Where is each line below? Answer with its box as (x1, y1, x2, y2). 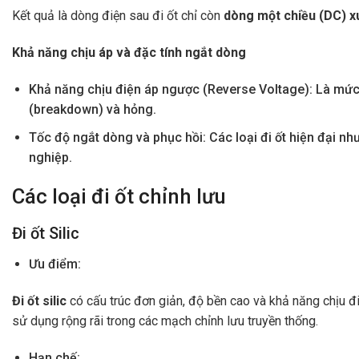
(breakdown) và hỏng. (28, 101, 156, 117)
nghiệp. (28, 149, 72, 165)
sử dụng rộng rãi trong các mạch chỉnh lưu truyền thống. (12, 313, 318, 329)
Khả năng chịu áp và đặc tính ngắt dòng (12, 45, 246, 61)
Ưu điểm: (28, 256, 81, 272)
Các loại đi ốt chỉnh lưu (12, 184, 226, 209)
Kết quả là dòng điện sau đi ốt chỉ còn (12, 8, 224, 24)
